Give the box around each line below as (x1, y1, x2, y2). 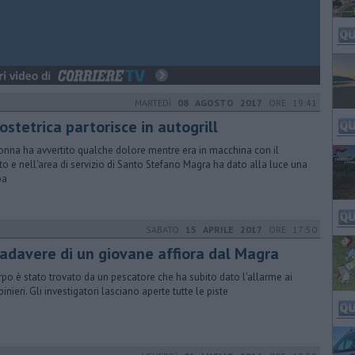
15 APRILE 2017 (185, 223, 262, 235)
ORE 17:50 (262, 223, 317, 235)
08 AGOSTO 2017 (177, 97, 262, 109)
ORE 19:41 (262, 97, 317, 109)
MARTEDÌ (135, 97, 177, 109)
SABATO (146, 223, 185, 235)
